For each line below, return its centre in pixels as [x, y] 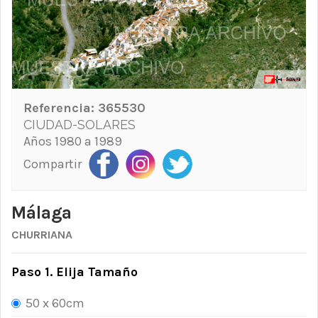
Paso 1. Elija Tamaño [75, 272]
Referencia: [61, 108]
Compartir [53, 164]
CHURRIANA [42, 235]
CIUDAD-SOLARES [79, 124]
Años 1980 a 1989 [73, 141]
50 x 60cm [55, 303]
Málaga [42, 212]
